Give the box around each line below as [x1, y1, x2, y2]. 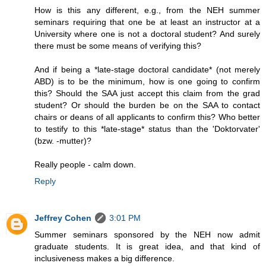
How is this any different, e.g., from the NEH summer [34, 5, 260, 15]
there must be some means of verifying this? [34, 40, 201, 50]
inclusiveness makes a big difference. [34, 253, 175, 263]
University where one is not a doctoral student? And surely [34, 28, 260, 39]
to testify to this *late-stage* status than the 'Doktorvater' [34, 123, 260, 134]
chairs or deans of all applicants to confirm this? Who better [34, 112, 260, 122]
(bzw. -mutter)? [34, 135, 91, 145]
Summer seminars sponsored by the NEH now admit [34, 229, 260, 239]
